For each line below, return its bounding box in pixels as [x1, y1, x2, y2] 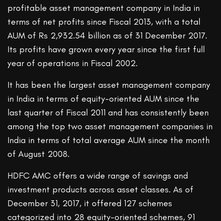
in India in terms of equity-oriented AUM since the [7, 93, 200, 105]
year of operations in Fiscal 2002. [7, 58, 138, 69]
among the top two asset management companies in [7, 121, 213, 132]
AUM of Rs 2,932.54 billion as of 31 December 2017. [7, 30, 208, 41]
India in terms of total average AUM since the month [7, 135, 210, 146]
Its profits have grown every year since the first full [7, 44, 205, 55]
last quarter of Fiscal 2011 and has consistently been [7, 107, 209, 118]
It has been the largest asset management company [7, 79, 211, 91]
